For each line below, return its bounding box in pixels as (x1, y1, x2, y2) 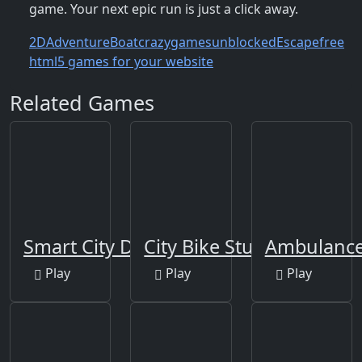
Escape (276, 33, 319, 52)
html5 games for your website (29, 53, 213, 71)
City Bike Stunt (144, 233, 273, 259)
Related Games (10, 89, 154, 117)
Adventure (46, 33, 110, 52)
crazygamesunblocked (138, 33, 276, 52)
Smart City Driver (23, 233, 175, 259)
